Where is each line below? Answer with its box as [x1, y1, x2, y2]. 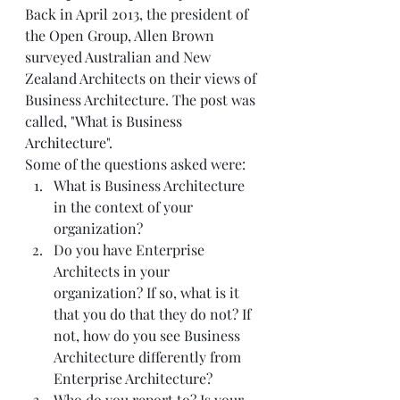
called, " [25, 112, 75, 131]
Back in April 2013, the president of [25, 4, 252, 24]
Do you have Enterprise [54, 240, 208, 260]
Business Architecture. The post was [25, 90, 259, 110]
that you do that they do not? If [54, 304, 254, 324]
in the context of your [54, 197, 196, 217]
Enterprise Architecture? [54, 369, 220, 388]
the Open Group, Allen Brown [25, 26, 218, 46]
